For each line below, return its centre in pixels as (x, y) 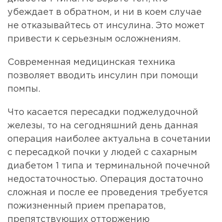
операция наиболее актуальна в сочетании (109, 139)
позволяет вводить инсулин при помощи (103, 76)
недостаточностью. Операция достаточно (105, 180)
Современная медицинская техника (91, 63)
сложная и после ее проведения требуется (108, 193)
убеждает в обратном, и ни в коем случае (105, 13)
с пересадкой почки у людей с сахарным (102, 153)
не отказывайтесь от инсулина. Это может (106, 26)
